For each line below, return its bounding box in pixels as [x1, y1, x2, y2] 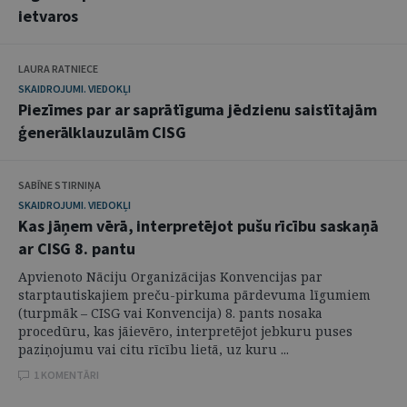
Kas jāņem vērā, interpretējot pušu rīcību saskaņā [18, 215, 380, 236]
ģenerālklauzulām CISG [18, 122, 186, 143]
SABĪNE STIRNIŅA [18, 178, 101, 192]
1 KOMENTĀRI [34, 368, 99, 382]
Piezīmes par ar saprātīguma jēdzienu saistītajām [18, 99, 378, 120]
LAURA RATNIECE [18, 62, 98, 75]
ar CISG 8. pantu [18, 238, 135, 259]
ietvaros [18, 5, 79, 26]
